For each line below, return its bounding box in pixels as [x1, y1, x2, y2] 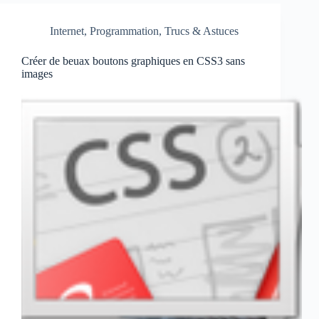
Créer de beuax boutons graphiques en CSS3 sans [21, 55, 245, 68]
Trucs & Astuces [164, 25, 239, 38]
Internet [50, 25, 84, 38]
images [21, 68, 53, 80]
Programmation [90, 25, 159, 38]
